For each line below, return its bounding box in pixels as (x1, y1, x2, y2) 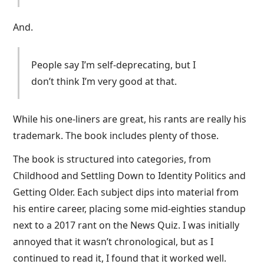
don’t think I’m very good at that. (31, 75, 177, 88)
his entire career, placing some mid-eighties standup (13, 202, 246, 215)
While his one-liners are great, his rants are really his (13, 113, 247, 126)
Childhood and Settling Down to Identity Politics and (13, 169, 246, 182)
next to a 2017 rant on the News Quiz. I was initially (13, 219, 240, 232)
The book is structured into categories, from (13, 153, 212, 166)
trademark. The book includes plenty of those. (13, 129, 219, 142)
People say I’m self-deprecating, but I (31, 58, 196, 71)
